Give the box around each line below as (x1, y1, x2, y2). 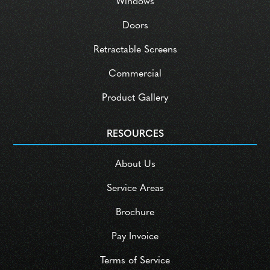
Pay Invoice (111, 232, 159, 242)
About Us (115, 160, 155, 170)
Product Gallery (102, 93, 168, 104)
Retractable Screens (93, 45, 177, 55)
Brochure (116, 208, 154, 218)
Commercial (108, 69, 162, 80)
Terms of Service (100, 256, 170, 266)
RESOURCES (106, 130, 164, 140)
